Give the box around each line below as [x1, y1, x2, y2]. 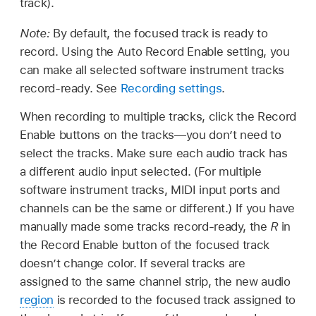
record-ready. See [20, 81, 121, 96]
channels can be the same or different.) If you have [20, 200, 295, 215]
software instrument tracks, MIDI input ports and [20, 182, 280, 197]
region [20, 292, 54, 307]
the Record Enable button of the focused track [20, 237, 269, 252]
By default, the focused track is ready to [52, 26, 268, 41]
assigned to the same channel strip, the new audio [20, 274, 291, 288]
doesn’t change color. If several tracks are [20, 255, 245, 270]
